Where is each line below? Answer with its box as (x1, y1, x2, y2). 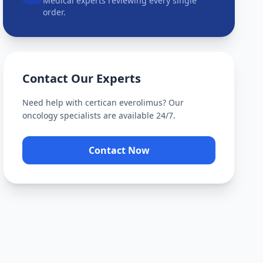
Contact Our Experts (22, 70, 141, 86)
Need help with (22, 97, 86, 108)
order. (43, 6, 66, 18)
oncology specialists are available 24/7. (22, 110, 176, 121)
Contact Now (88, 144, 150, 157)
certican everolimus (85, 97, 163, 108)
